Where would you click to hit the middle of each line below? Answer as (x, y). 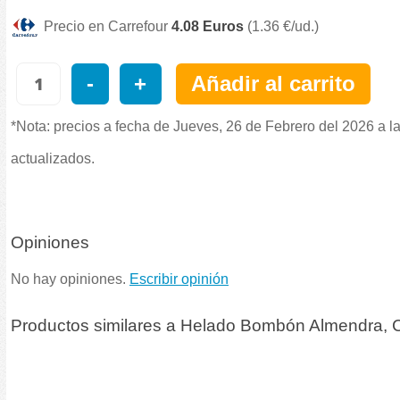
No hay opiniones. (70, 279)
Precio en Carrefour (108, 26)
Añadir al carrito (273, 84)
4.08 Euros (208, 26)
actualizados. (53, 159)
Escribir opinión (179, 279)
